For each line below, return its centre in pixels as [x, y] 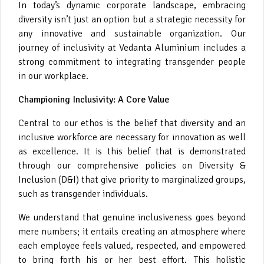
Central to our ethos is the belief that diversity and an [132, 123]
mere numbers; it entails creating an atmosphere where [132, 231]
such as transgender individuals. [83, 194]
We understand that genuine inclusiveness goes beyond [132, 217]
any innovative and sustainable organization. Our [132, 33]
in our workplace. [53, 76]
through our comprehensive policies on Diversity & [132, 165]
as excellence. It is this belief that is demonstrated [132, 151]
